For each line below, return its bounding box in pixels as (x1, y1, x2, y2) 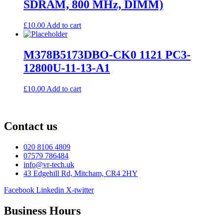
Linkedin (36, 185, 64, 194)
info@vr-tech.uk (23, 160, 74, 169)
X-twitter (66, 185, 94, 194)
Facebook (4, 185, 34, 194)
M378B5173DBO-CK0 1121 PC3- (23, 48, 191, 62)
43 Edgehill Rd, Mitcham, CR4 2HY (23, 169, 138, 177)
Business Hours (4, 204, 81, 217)
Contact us (4, 119, 57, 132)
